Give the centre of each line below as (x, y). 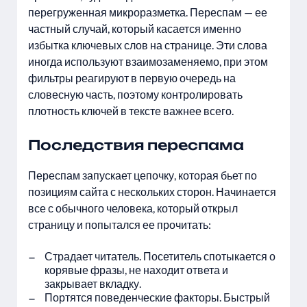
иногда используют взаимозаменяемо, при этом (148, 61)
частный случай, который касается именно (135, 28)
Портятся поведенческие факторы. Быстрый (157, 297)
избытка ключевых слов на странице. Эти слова (148, 45)
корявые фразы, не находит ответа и (136, 270)
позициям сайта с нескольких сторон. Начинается (152, 192)
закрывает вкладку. (93, 283)
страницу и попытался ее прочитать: (120, 224)
